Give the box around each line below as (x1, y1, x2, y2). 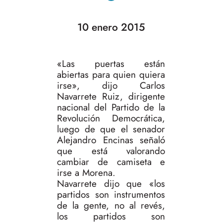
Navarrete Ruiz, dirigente (57, 90, 165, 104)
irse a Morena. (57, 166, 115, 180)
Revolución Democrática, (57, 111, 165, 125)
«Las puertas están (57, 57, 165, 71)
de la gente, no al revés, (57, 199, 165, 213)
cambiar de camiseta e (57, 155, 165, 169)
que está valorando (57, 144, 165, 158)
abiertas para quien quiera (57, 68, 165, 82)
